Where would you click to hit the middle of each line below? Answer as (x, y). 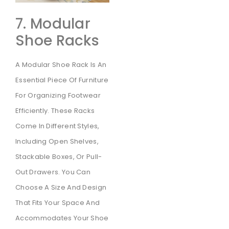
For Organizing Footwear (58, 96)
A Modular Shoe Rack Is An (61, 65)
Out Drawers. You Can (53, 172)
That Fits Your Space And (58, 203)
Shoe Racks (58, 41)
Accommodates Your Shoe (62, 218)
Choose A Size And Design (61, 188)
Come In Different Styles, (58, 126)
